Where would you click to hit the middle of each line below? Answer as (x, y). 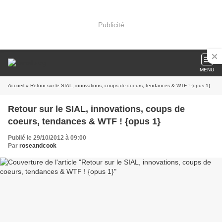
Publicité (111, 25)
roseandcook (38, 146)
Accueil (16, 85)
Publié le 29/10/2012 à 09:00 (47, 138)
